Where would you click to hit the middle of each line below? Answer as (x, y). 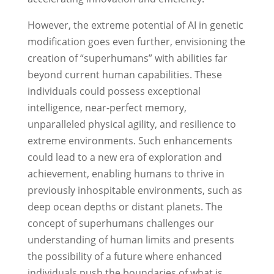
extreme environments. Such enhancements (130, 141)
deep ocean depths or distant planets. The (125, 207)
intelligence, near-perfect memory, (107, 108)
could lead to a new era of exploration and (124, 157)
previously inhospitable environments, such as (135, 191)
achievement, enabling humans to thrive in (126, 174)
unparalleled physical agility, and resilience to (131, 124)
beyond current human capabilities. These (124, 75)
